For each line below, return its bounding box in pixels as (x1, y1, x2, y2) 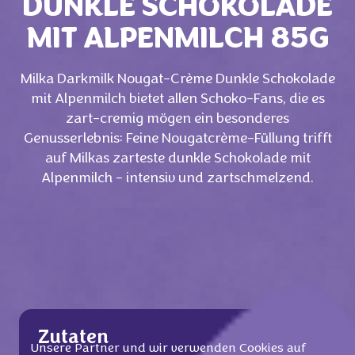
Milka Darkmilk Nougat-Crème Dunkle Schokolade (20, 73, 335, 86)
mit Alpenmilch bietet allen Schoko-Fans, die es (30, 93, 325, 106)
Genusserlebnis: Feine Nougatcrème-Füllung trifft (23, 132, 332, 146)
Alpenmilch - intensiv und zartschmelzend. (41, 172, 314, 185)
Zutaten (38, 330, 109, 348)
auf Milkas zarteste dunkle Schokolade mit (44, 152, 311, 166)
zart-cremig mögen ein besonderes (66, 113, 289, 126)
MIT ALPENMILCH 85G (26, 26, 329, 55)
